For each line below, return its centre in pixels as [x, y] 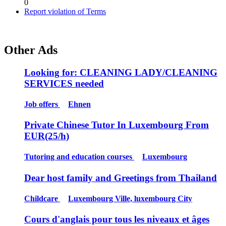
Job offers [42, 104]
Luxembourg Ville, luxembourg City [130, 198]
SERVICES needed [64, 83]
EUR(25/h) [47, 136]
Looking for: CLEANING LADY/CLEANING [121, 72]
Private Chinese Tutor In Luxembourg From [117, 125]
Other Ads [31, 50]
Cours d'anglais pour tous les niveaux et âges [117, 219]
